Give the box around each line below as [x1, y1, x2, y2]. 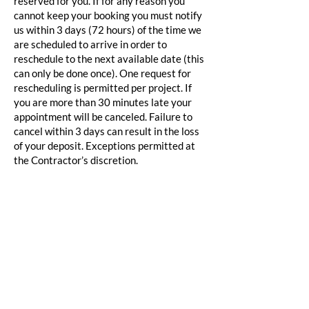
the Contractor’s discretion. [14, 154, 138, 167]
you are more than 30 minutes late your [14, 96, 192, 109]
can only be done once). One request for [14, 67, 191, 80]
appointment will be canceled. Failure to [14, 110, 192, 123]
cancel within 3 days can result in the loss [14, 125, 199, 138]
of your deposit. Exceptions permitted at [14, 139, 195, 152]
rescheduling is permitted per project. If [14, 81, 192, 94]
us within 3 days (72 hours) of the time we [14, 23, 201, 37]
